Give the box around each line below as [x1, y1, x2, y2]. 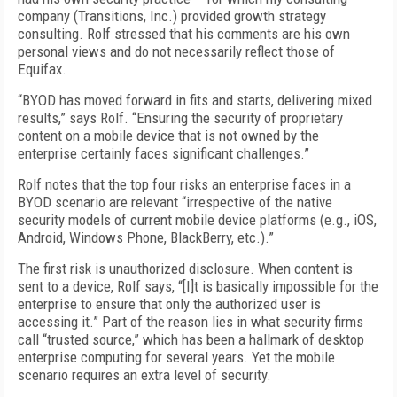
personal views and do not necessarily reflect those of [18, 43, 335, 60]
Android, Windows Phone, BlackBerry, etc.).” [18, 229, 274, 246]
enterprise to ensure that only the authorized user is [18, 295, 321, 313]
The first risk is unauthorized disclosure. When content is [18, 260, 353, 277]
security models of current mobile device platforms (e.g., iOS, [18, 211, 377, 229]
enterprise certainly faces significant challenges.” [18, 144, 309, 162]
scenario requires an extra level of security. [18, 366, 271, 384]
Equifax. [18, 60, 66, 78]
